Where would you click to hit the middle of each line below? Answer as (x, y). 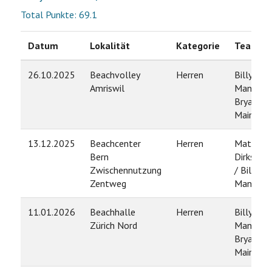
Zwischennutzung (125, 170)
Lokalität (110, 46)
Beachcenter (115, 143)
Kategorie (198, 46)
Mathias (250, 143)
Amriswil (107, 88)
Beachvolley (115, 75)
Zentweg (108, 183)
